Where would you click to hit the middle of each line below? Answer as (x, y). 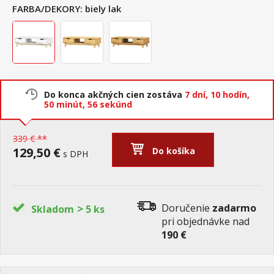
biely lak (103, 9)
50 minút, (66, 104)
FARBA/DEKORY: (47, 9)
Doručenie (187, 208)
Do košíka (174, 151)
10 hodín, (230, 94)
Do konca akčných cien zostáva (114, 94)
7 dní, (198, 94)
